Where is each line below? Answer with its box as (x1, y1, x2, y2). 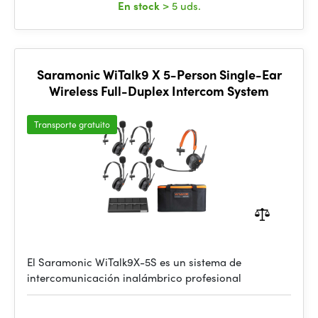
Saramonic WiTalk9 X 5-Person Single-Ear (36, 65, 282, 83)
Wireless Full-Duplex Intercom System (49, 82, 269, 99)
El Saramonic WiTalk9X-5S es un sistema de (27, 254, 241, 270)
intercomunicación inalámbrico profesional (27, 270, 241, 285)
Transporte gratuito (34, 118, 110, 131)
